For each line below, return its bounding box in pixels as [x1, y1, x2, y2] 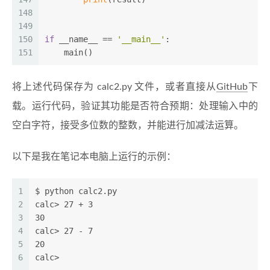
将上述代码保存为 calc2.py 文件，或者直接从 [12, 82, 217, 92]
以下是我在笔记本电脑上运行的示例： [12, 152, 176, 162]
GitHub [216, 82, 248, 92]
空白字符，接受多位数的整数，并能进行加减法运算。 [12, 121, 243, 130]
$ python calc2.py [35, 186, 117, 196]
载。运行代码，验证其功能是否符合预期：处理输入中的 [12, 101, 258, 111]
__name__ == [54, 34, 117, 44]
